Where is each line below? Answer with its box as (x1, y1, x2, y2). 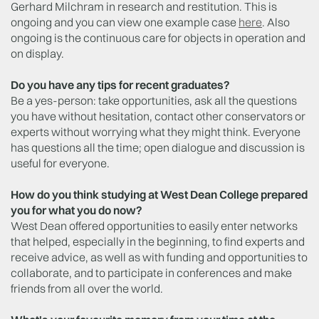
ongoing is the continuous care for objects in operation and (11, 30, 305, 45)
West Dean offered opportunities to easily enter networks (11, 218, 298, 233)
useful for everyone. (11, 155, 110, 170)
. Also (262, 14, 290, 29)
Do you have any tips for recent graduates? (11, 77, 230, 92)
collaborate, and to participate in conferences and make (11, 265, 292, 280)
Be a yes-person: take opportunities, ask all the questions (11, 93, 297, 108)
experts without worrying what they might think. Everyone (11, 124, 300, 139)
